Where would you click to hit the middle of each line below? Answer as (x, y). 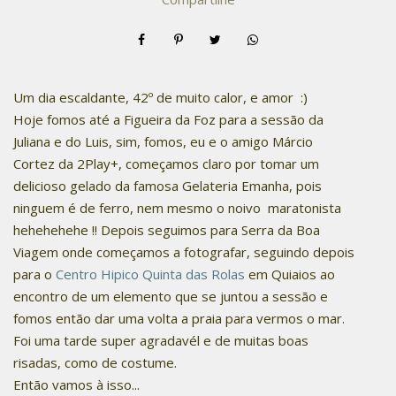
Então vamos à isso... (76, 384)
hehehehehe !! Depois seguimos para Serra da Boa (167, 229)
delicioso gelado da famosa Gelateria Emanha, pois (168, 185)
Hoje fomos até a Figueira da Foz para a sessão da (168, 119)
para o (34, 274)
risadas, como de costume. (97, 362)
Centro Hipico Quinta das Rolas (152, 274)
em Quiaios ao (292, 274)
